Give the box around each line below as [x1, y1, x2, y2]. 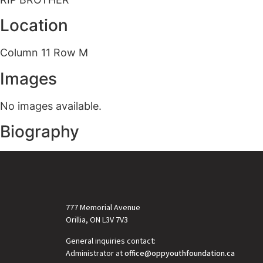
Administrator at [66, 247, 124, 259]
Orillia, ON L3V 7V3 [66, 214, 128, 227]
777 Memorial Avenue [66, 202, 140, 214]
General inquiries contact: [66, 235, 156, 247]
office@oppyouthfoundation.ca [124, 247, 235, 259]
